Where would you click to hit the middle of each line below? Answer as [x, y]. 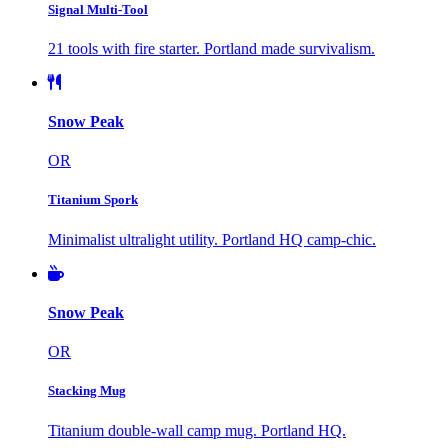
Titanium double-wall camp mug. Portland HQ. [197, 430]
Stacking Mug [87, 391]
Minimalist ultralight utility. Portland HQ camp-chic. [212, 239]
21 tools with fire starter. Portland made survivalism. [211, 48]
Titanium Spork [93, 200]
